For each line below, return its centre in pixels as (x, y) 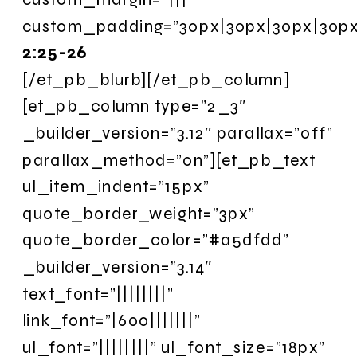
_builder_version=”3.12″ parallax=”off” (178, 133)
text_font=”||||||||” (98, 293)
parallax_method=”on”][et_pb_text (169, 159)
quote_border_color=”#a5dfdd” (156, 240)
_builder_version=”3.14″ (118, 267)
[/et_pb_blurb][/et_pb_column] (156, 79)
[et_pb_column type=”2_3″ (135, 106)
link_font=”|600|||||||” (112, 320)
